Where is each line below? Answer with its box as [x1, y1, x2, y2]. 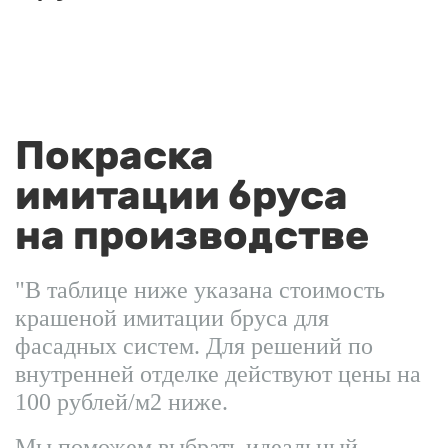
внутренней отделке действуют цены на [15, 360, 421, 387]
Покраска [15, 131, 214, 179]
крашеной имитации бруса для [15, 304, 329, 331]
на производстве [15, 211, 369, 259]
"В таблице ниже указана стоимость [15, 276, 385, 303]
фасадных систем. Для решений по [15, 332, 373, 359]
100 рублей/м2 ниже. [15, 388, 228, 415]
